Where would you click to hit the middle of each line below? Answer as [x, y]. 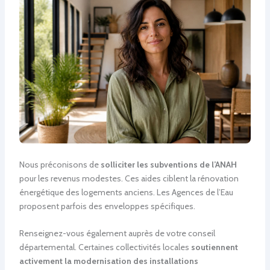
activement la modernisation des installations [108, 261]
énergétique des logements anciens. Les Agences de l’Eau [126, 192]
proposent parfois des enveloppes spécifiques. [107, 206]
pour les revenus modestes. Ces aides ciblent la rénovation [129, 178]
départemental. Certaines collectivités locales [105, 247]
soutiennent [214, 247]
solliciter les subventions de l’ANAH [168, 164]
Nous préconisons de [60, 164]
